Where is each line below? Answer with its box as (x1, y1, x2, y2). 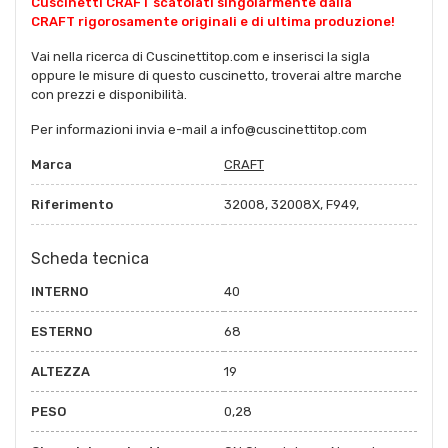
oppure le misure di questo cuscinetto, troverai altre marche (31, 67, 402, 83)
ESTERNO (31, 323, 92, 339)
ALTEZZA (31, 363, 90, 379)
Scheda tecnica (31, 248, 149, 268)
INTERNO (31, 283, 88, 299)
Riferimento (31, 196, 113, 212)
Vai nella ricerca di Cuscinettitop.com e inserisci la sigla (31, 48, 370, 64)
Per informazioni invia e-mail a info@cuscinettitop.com (31, 121, 367, 137)
